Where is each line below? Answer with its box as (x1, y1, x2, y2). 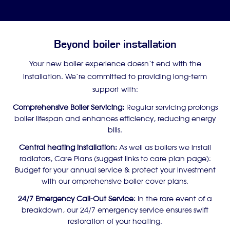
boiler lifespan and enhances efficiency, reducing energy (14, 113, 216, 125)
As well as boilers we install (117, 142, 211, 154)
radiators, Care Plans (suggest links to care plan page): (19, 154, 211, 165)
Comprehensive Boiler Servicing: (12, 102, 124, 113)
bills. (108, 125, 122, 136)
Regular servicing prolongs (124, 102, 218, 113)
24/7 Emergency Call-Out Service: (18, 194, 136, 205)
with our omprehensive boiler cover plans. (42, 176, 188, 187)
